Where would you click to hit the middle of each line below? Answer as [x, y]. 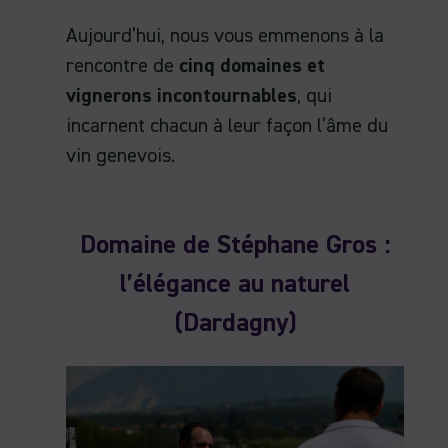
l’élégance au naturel [235, 285]
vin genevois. [120, 156]
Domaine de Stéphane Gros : [235, 246]
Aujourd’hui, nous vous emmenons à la [225, 36]
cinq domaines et [252, 66]
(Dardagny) [235, 324]
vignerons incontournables [181, 96]
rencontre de [122, 66]
